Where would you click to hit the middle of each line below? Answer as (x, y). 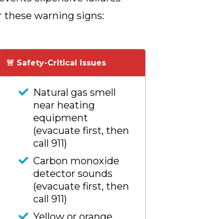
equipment (61, 118)
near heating (64, 105)
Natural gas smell (75, 92)
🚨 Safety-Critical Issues (56, 63)
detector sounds (73, 174)
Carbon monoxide (76, 161)
